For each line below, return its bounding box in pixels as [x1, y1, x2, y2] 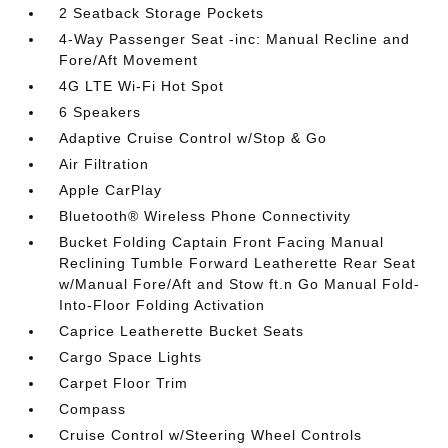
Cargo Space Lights [59, 349, 203, 365]
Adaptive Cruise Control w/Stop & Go [59, 130, 328, 146]
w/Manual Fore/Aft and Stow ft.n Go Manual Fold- [59, 276, 421, 292]
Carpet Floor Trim [59, 375, 189, 391]
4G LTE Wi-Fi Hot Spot [59, 78, 225, 94]
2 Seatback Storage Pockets [59, 5, 265, 21]
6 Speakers [59, 104, 142, 120]
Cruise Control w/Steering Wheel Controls [59, 427, 363, 443]
